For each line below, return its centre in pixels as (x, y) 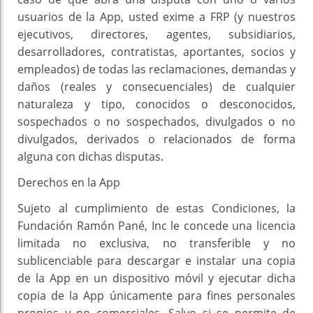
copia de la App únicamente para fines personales (156, 296)
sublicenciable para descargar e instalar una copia (156, 261)
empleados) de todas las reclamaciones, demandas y (156, 70)
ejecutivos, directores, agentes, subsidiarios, (156, 35)
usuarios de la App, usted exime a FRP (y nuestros (156, 17)
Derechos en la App (69, 183)
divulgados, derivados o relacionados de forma (156, 139)
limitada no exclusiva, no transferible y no (156, 243)
